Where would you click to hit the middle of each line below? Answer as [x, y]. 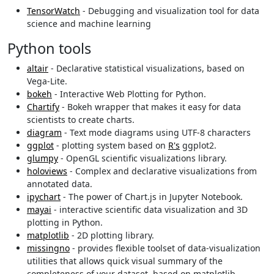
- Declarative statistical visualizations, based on [146, 68]
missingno [48, 248]
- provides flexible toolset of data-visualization [165, 248]
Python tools [49, 49]
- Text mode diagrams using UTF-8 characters [156, 133]
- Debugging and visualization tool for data [170, 11]
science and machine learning [89, 24]
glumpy [43, 158]
